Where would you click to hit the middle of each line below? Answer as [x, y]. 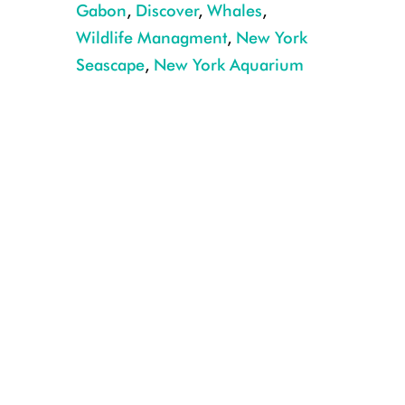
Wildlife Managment [151, 38]
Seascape [110, 65]
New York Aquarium [228, 65]
